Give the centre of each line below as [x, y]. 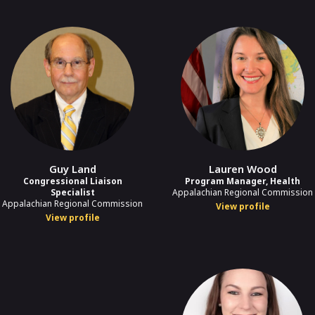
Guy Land [72, 168]
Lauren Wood [243, 168]
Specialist [72, 192]
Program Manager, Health [243, 181]
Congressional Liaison [72, 181]
